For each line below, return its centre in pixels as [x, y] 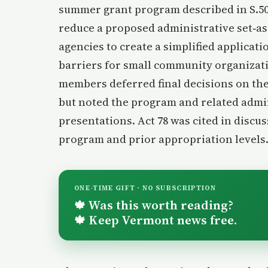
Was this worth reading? [159, 205]
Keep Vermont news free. [161, 220]
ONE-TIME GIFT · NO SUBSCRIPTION [145, 188]
